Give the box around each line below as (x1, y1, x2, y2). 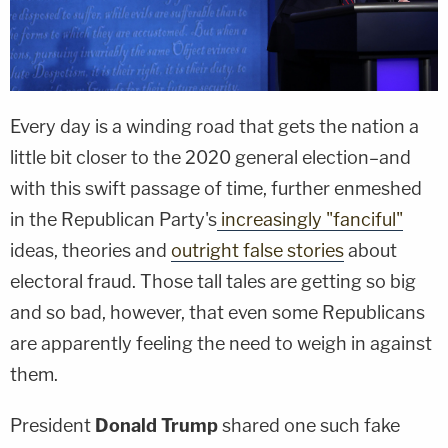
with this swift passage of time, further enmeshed (10, 177, 422, 199)
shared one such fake (218, 414, 400, 436)
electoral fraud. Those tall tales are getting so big (10, 270, 416, 292)
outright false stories (171, 239, 344, 261)
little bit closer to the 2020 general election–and (10, 146, 411, 168)
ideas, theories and (10, 239, 171, 261)
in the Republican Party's (10, 208, 217, 230)
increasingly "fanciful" (217, 208, 403, 230)
